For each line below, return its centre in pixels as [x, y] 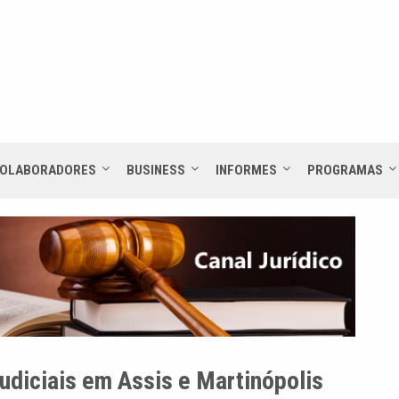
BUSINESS [156, 170]
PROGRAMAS [345, 170]
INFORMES [246, 170]
